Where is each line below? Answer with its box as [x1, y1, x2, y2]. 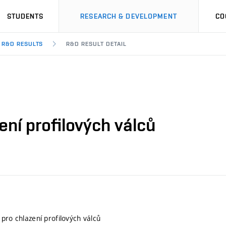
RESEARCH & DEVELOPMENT [80, 12, 177, 20]
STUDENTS [7, 12, 44, 20]
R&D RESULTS [1, 40, 43, 47]
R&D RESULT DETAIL [66, 40, 127, 47]
